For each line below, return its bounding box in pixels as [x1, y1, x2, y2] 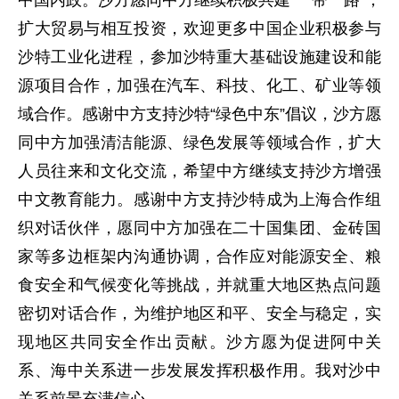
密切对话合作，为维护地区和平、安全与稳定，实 [18, 304, 381, 322]
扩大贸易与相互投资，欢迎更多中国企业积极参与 [18, 19, 381, 37]
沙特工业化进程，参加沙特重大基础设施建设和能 [18, 47, 381, 66]
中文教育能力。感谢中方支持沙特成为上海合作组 [18, 190, 381, 208]
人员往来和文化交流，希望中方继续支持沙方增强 [18, 161, 381, 180]
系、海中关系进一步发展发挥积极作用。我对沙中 [18, 361, 381, 379]
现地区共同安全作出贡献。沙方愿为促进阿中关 [18, 332, 381, 351]
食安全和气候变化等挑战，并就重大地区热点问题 [18, 275, 381, 294]
